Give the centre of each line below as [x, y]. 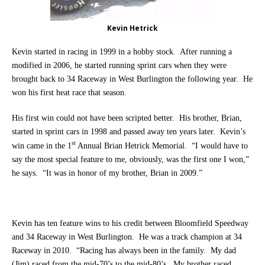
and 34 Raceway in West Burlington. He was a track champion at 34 [127, 237]
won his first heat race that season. [69, 93]
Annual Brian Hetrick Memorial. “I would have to [162, 146]
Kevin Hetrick [132, 28]
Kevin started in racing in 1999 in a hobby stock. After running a [122, 52]
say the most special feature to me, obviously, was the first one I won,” [130, 159]
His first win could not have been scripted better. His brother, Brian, [127, 118]
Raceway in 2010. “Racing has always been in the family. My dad [124, 250]
